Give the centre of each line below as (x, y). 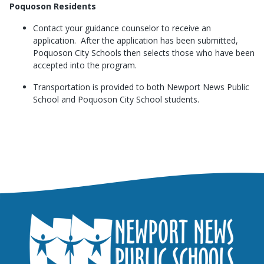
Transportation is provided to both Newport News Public (141, 87)
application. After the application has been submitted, (136, 40)
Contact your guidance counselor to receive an (122, 28)
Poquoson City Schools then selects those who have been (144, 52)
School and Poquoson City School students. (116, 99)
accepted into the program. (85, 65)
